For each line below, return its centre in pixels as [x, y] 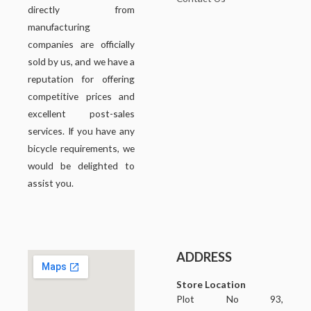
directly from [81, 10]
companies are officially [81, 44]
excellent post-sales [81, 114]
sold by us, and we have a [81, 62]
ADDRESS [204, 257]
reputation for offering [81, 79]
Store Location [211, 285]
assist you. [51, 183]
